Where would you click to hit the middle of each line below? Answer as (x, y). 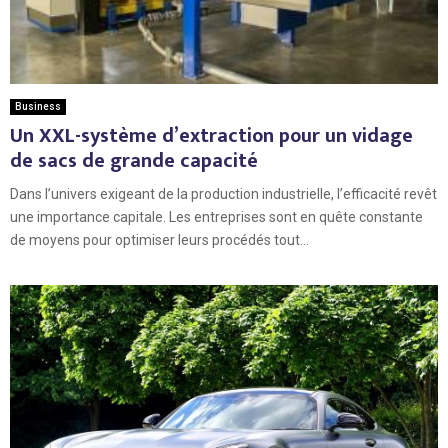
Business (38, 106)
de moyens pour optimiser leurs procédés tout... (159, 239)
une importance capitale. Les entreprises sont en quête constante (216, 216)
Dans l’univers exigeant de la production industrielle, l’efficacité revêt (223, 193)
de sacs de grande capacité (134, 160)
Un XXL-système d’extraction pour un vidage (211, 135)
